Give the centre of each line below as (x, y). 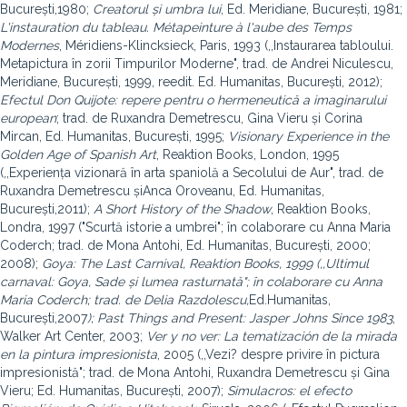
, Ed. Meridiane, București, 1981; (312, 9)
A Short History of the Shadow (182, 209)
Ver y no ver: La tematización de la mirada (272, 336)
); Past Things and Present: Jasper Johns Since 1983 (240, 318)
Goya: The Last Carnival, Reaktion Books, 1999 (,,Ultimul (205, 263)
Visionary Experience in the (308, 136)
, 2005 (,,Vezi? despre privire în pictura (268, 354)
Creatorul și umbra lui (157, 9)
